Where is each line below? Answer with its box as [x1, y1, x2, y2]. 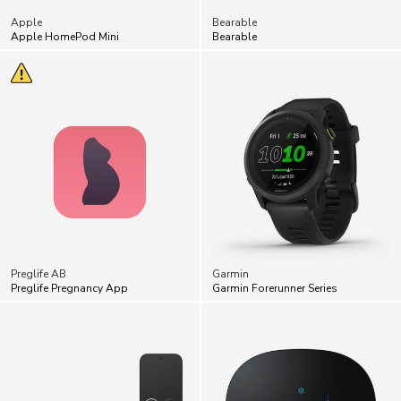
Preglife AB [11, 227, 66, 243]
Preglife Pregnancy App [11, 242, 128, 257]
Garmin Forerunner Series [212, 242, 337, 257]
